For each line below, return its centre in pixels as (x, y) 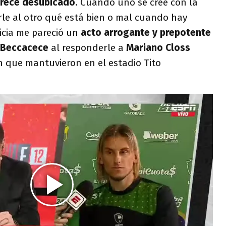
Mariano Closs (158, 48)
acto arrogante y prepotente (145, 33)
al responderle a (89, 48)
